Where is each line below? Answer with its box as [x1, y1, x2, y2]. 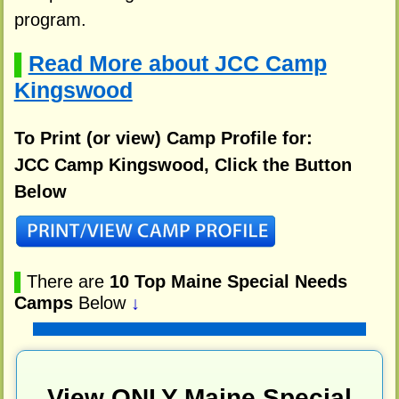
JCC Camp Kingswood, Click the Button [13, 154, 352, 175]
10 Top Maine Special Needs [109, 272, 347, 292]
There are [26, 272, 110, 292]
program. [13, 10, 86, 30]
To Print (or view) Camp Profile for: [13, 127, 313, 148]
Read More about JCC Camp [28, 52, 327, 77]
